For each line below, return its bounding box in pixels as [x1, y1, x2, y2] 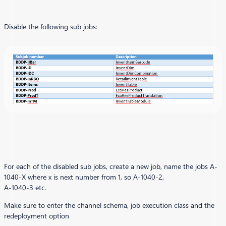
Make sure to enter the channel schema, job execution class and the [4, 201, 214, 210]
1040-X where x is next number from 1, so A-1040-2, [4, 173, 164, 182]
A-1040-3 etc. [4, 184, 46, 192]
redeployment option [4, 212, 69, 220]
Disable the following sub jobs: [4, 23, 97, 31]
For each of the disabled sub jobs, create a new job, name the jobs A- [4, 162, 217, 171]
